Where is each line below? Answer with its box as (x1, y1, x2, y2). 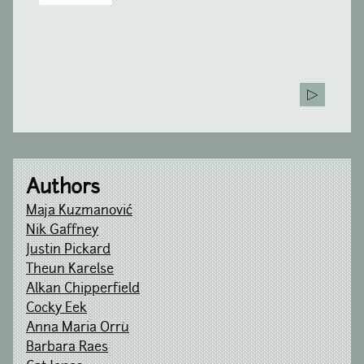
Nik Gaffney (26, 221, 98, 239)
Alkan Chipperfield (26, 279, 140, 297)
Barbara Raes (26, 338, 108, 356)
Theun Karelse (26, 260, 114, 278)
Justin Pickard (26, 240, 110, 258)
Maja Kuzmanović (26, 201, 132, 219)
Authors (26, 173, 100, 200)
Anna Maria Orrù (26, 318, 129, 336)
